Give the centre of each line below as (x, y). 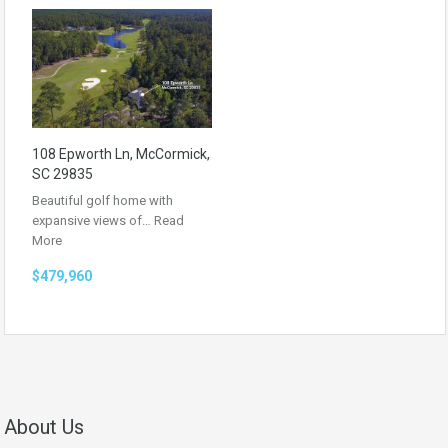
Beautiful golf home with (102, 200)
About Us (44, 427)
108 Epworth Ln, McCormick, (121, 153)
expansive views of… (93, 220)
